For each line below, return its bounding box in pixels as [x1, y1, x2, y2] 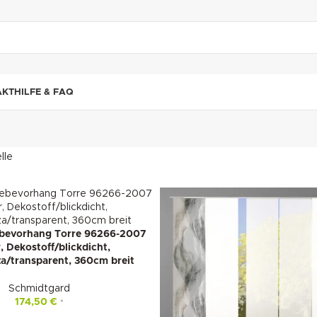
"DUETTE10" [214, 1, 283, 13]
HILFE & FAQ [14, 87, 74, 97]
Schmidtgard [8, 284, 71, 294]
